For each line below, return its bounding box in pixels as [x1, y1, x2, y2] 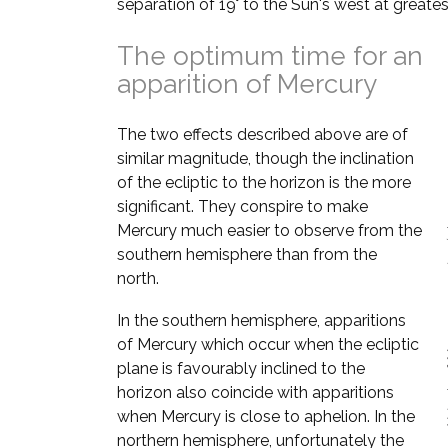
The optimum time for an [117, 41, 423, 71]
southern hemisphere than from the [117, 245, 377, 264]
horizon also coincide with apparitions [117, 383, 394, 402]
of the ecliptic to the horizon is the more [117, 173, 411, 192]
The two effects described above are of [117, 125, 408, 144]
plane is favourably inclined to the [117, 359, 365, 378]
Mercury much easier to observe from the [117, 221, 422, 240]
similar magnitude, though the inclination [117, 149, 414, 168]
